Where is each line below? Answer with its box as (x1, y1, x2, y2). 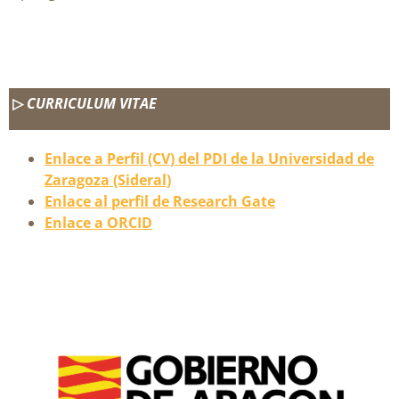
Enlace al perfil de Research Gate (45, 191, 275, 212)
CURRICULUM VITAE (27, 93, 158, 113)
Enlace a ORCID (45, 213, 152, 233)
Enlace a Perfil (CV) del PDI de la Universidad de (45, 149, 374, 169)
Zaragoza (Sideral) (45, 170, 171, 191)
